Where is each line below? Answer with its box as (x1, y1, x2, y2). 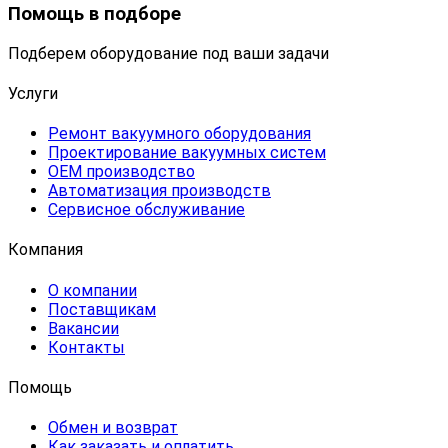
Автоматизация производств (48, 181, 271, 201)
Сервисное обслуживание (48, 200, 245, 220)
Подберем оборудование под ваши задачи (8, 43, 329, 63)
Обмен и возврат (48, 418, 178, 438)
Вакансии (48, 318, 119, 338)
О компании (48, 280, 137, 300)
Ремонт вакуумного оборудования (48, 124, 311, 144)
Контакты (48, 337, 125, 357)
